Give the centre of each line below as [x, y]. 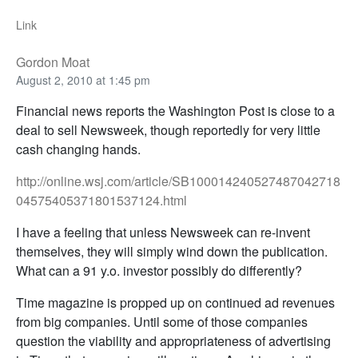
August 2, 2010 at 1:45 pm [83, 80]
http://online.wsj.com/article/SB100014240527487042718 [178, 181]
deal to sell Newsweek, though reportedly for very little [168, 130]
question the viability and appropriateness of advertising [173, 341]
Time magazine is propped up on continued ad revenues [175, 303]
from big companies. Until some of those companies [162, 322]
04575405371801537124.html [101, 201]
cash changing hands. [78, 149]
